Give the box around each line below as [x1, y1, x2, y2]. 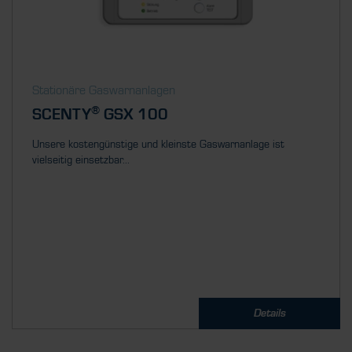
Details [253, 308, 286, 319]
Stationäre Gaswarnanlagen [32, 83, 175, 97]
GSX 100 [100, 108, 168, 123]
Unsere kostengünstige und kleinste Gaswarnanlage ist [32, 138, 284, 151]
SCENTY [32, 108, 91, 123]
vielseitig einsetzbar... [32, 154, 130, 167]
